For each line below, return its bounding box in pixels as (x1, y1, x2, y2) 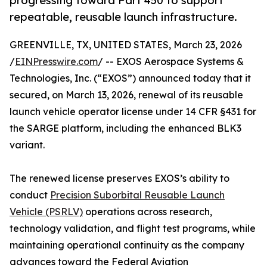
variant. (10, 139, 45, 151)
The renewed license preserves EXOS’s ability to (10, 172, 229, 185)
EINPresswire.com (15, 55, 98, 68)
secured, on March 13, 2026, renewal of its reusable (10, 89, 243, 101)
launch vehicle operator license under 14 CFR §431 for (10, 105, 256, 118)
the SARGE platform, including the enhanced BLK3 (10, 122, 241, 135)
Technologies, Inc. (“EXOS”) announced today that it (10, 72, 251, 85)
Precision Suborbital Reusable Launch (50, 189, 225, 201)
